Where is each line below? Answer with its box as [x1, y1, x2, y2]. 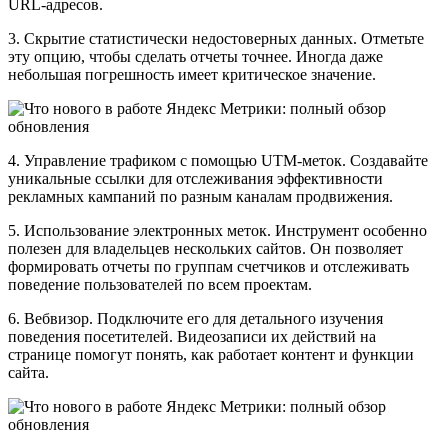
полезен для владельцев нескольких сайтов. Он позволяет [8, 239, 403, 257]
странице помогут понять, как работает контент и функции [8, 345, 414, 363]
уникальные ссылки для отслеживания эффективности [8, 169, 383, 187]
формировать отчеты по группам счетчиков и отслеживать [8, 257, 409, 275]
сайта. [8, 363, 49, 381]
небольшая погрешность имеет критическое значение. [8, 65, 376, 83]
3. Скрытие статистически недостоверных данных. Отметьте [8, 29, 424, 47]
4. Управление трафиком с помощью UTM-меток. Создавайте [8, 151, 428, 169]
